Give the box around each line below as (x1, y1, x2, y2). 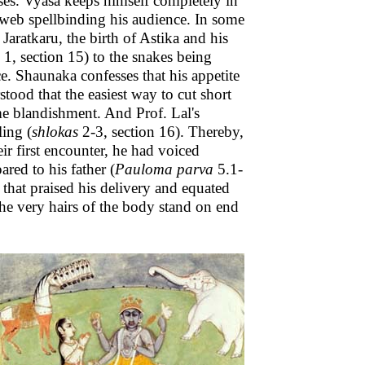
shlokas (32, 123, 78, 140)
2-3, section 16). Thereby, (78, 123, 244, 140)
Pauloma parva (115, 161, 213, 178)
